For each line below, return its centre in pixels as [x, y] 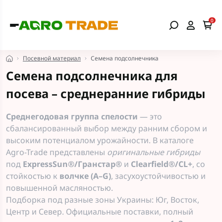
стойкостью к [33, 176]
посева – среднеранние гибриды [106, 93]
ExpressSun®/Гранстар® [72, 164]
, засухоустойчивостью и [158, 176]
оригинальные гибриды [154, 152]
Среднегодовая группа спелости [72, 116]
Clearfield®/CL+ [162, 164]
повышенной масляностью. [59, 188]
